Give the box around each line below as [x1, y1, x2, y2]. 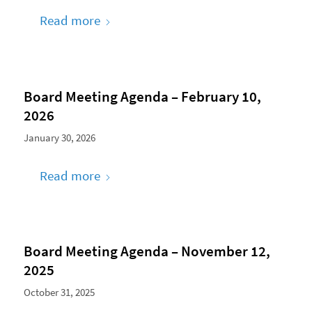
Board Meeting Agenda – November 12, [23, 241, 270, 260]
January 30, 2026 [23, 130, 95, 144]
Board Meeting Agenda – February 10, [23, 86, 261, 106]
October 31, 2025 [23, 285, 95, 299]
